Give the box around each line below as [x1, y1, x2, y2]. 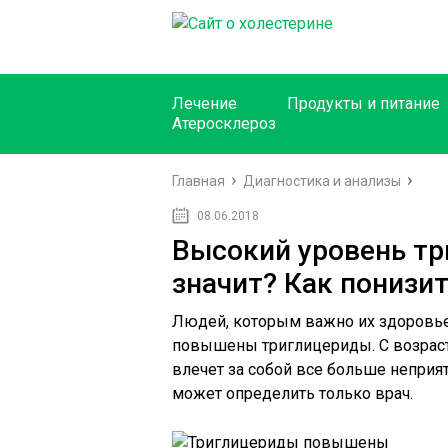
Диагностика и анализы [243, 173, 401, 189]
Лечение [172, 94, 237, 113]
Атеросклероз [172, 114, 276, 133]
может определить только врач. [172, 384, 413, 403]
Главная [172, 173, 225, 189]
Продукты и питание [287, 94, 440, 113]
